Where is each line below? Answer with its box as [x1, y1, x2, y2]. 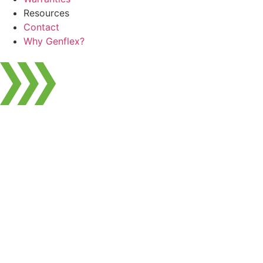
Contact [23, 21, 59, 33]
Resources [23, 6, 69, 19]
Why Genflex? [23, 35, 85, 47]
